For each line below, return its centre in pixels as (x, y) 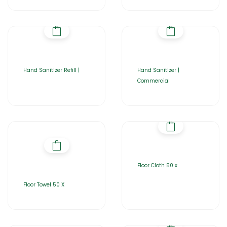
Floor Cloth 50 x (157, 165)
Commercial (154, 81)
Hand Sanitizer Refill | (51, 70)
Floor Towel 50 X (44, 185)
